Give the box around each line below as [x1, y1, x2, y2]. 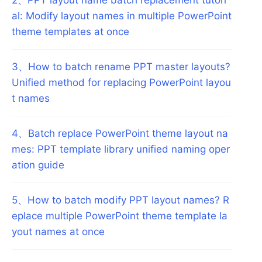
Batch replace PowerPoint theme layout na [28, 127, 228, 139]
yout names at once [12, 225, 105, 237]
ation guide [12, 158, 64, 171]
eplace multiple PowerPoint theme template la [12, 209, 227, 222]
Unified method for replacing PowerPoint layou [12, 76, 231, 88]
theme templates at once [12, 25, 129, 37]
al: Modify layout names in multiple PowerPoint [12, 9, 232, 22]
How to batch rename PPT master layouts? [28, 60, 230, 73]
